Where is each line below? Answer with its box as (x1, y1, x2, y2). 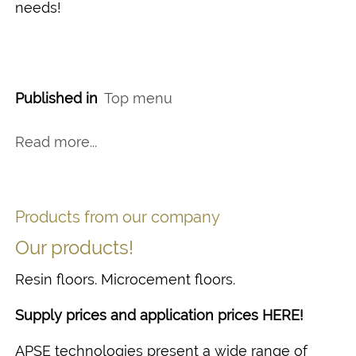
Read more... (15, 133, 97, 150)
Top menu (104, 89, 172, 106)
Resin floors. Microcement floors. (15, 270, 235, 288)
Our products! (15, 235, 133, 259)
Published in (15, 89, 98, 106)
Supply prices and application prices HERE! (15, 306, 304, 323)
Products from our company (15, 207, 220, 226)
